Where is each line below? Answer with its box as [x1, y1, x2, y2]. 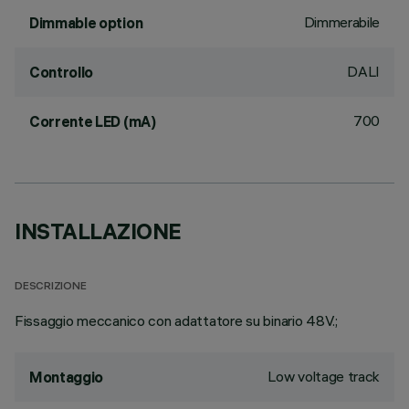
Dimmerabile [303, 13, 380, 31]
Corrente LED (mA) [29, 112, 156, 131]
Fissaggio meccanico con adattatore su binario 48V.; [15, 311, 338, 330]
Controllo [29, 63, 94, 81]
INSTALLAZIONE [15, 217, 182, 245]
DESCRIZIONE [15, 281, 87, 293]
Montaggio [29, 368, 104, 386]
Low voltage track [267, 367, 380, 385]
